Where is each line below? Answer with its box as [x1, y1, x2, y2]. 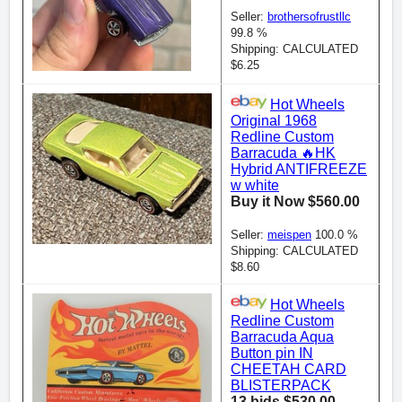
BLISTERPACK [231, 378, 331, 394]
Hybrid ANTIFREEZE [231, 162, 367, 178]
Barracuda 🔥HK [231, 145, 336, 162]
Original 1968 [231, 113, 317, 129]
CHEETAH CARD [231, 362, 346, 378]
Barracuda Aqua [231, 329, 334, 345]
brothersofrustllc [267, 10, 351, 24]
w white [231, 178, 279, 194]
